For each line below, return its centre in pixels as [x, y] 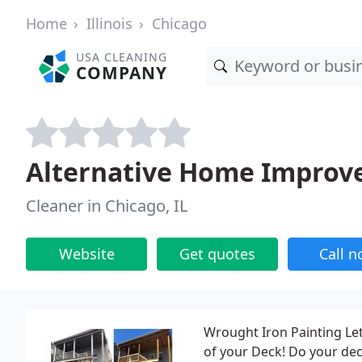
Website [86, 254]
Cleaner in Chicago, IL [107, 206]
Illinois [109, 23]
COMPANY [122, 73]
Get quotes [217, 254]
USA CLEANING [122, 57]
